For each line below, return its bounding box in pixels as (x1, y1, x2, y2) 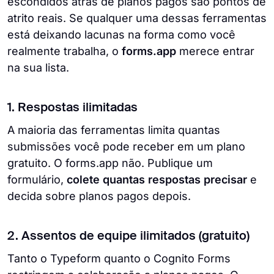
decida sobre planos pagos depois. (7, 189, 191, 202)
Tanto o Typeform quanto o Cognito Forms (7, 251, 231, 265)
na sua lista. (7, 61, 69, 74)
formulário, (7, 172, 67, 186)
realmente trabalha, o (7, 44, 122, 57)
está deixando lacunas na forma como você (7, 28, 235, 41)
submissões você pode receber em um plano (7, 139, 245, 153)
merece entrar (176, 44, 254, 57)
